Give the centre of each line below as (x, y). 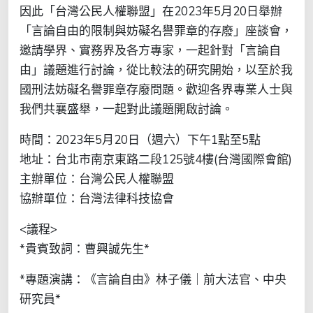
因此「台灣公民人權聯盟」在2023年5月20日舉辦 (151, 11)
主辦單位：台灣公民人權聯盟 (97, 179)
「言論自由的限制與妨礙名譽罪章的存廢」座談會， (156, 31)
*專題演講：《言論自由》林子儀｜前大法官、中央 (153, 279)
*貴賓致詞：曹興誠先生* (85, 249)
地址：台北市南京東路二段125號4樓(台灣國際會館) (156, 159)
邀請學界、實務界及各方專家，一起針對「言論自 (150, 50)
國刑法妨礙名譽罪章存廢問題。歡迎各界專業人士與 (156, 89)
